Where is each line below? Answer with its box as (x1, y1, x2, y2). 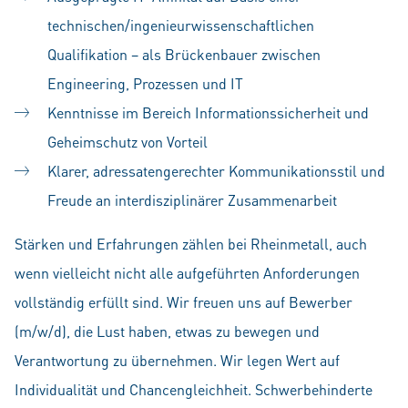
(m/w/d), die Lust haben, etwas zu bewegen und (15, 321, 320, 341)
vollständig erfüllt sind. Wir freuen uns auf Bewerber (15, 292, 352, 311)
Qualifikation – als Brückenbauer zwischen (47, 45, 321, 64)
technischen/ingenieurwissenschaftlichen (47, 15, 314, 35)
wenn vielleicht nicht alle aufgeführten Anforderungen (15, 263, 360, 282)
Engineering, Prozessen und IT (47, 74, 243, 93)
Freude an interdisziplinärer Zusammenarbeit (47, 190, 337, 209)
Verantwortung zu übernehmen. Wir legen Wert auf (15, 351, 340, 370)
